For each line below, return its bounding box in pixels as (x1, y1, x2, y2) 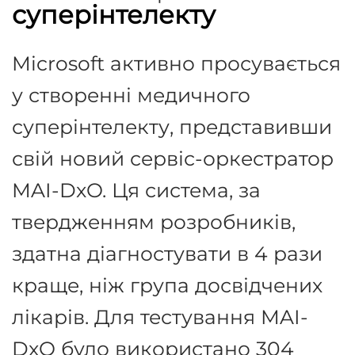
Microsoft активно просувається (12, 51, 341, 76)
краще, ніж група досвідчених (12, 273, 323, 298)
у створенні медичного (12, 82, 250, 108)
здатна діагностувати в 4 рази (12, 241, 323, 266)
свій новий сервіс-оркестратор (12, 146, 334, 171)
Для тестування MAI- (94, 304, 308, 330)
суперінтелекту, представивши (12, 114, 332, 139)
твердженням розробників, (12, 209, 296, 235)
